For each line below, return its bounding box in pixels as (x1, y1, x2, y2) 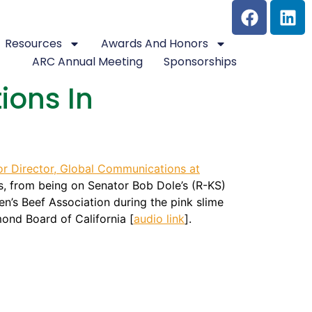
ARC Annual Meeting (32, 54, 143, 70)
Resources (5, 36, 63, 52)
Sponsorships (164, 54, 237, 70)
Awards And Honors (101, 36, 209, 52)
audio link (134, 212, 185, 226)
